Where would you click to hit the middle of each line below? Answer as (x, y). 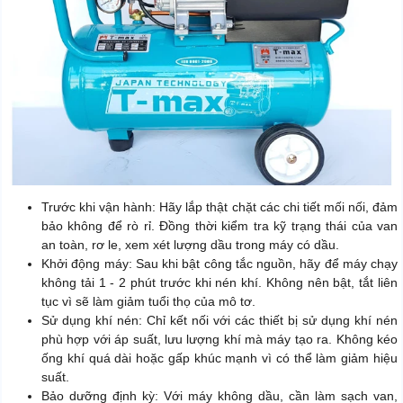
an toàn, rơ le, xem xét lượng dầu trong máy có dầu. (190, 244)
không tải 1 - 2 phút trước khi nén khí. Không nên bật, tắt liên (219, 282)
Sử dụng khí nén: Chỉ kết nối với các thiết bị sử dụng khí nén (219, 320)
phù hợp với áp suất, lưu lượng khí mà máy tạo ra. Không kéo (219, 339)
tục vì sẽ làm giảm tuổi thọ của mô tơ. (148, 301)
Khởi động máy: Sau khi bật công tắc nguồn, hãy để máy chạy (219, 263)
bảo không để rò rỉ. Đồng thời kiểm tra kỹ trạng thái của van (219, 225)
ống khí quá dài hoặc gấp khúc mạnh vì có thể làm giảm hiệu (219, 358)
